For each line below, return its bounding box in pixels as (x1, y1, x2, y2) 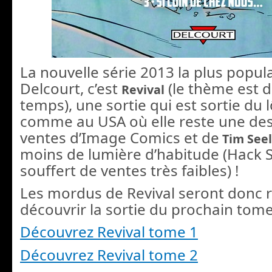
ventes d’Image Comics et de (20, 127, 219, 148)
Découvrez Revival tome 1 (20, 222, 198, 242)
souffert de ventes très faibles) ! (20, 160, 239, 180)
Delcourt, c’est (20, 78, 121, 98)
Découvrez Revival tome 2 (20, 244, 198, 265)
